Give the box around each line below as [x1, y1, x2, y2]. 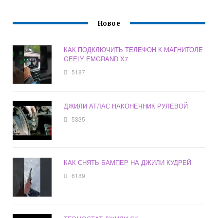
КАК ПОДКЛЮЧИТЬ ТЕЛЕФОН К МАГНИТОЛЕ [64, 45, 203, 54]
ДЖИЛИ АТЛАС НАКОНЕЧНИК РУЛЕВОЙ [64, 101, 188, 111]
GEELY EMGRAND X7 [64, 54, 128, 64]
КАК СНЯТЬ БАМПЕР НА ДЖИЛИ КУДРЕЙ [64, 158, 192, 167]
